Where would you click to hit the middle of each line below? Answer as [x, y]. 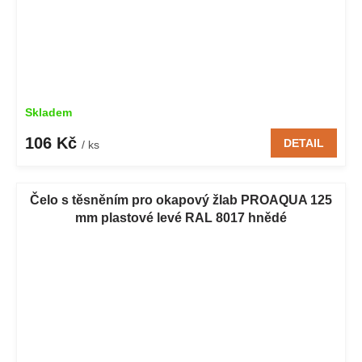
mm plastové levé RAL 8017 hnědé [181, 218]
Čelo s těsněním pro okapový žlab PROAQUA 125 [181, 200]
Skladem [48, 113]
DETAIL [304, 143]
